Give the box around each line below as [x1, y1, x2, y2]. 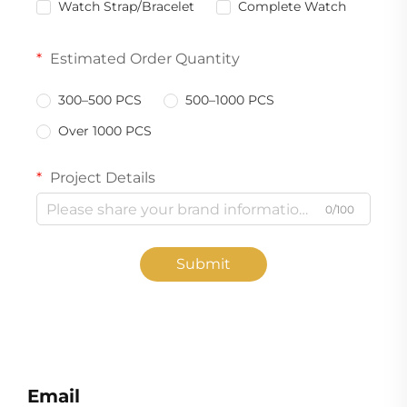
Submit [176, 255, 231, 273]
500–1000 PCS [185, 92, 274, 109]
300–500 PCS [58, 92, 142, 109]
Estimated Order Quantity [46, 50, 240, 68]
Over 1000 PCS [58, 123, 152, 140]
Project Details [46, 169, 155, 187]
